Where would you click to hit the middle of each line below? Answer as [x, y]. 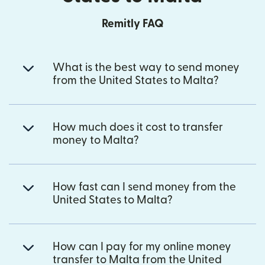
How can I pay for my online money [142, 247]
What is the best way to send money [146, 67]
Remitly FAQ [132, 24]
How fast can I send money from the [144, 187]
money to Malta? [96, 140]
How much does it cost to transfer [138, 127]
